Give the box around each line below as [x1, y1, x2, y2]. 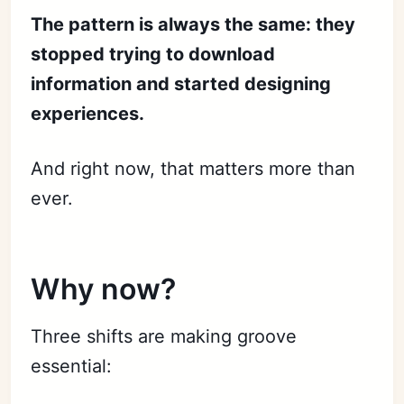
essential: [31, 354, 113, 377]
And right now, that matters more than [31, 157, 356, 179]
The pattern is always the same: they [31, 13, 356, 35]
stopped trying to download [31, 42, 276, 65]
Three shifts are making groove [31, 325, 298, 347]
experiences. [31, 102, 145, 124]
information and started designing [31, 72, 332, 95]
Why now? [31, 271, 177, 307]
